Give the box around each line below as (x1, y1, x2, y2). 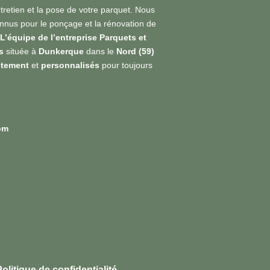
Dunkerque (38, 46, 84, 56)
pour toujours (99, 60, 152, 70)
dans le (83, 46, 116, 56)
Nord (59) (116, 46, 154, 56)
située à (3, 46, 39, 56)
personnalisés (40, 60, 99, 70)
